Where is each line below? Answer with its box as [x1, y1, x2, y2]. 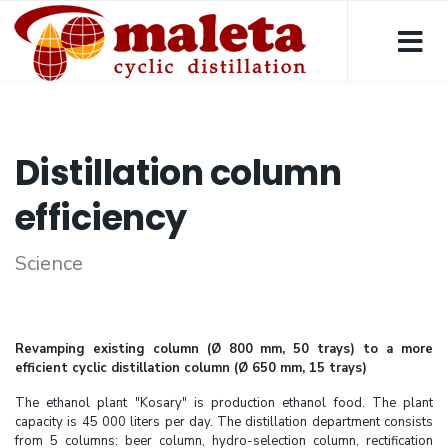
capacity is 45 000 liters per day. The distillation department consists [15, 413, 433, 431]
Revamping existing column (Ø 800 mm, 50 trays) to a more [15, 340, 433, 358]
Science [15, 250, 83, 277]
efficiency [15, 193, 187, 242]
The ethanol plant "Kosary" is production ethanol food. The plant [15, 394, 433, 412]
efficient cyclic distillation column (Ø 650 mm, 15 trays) [15, 359, 367, 377]
